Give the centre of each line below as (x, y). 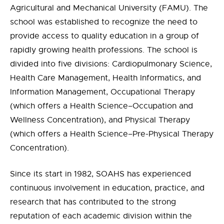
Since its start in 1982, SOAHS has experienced (100, 174)
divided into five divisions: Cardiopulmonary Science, (111, 64)
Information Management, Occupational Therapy (102, 92)
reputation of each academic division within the (101, 216)
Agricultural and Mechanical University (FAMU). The (109, 8)
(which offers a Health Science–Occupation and (101, 106)
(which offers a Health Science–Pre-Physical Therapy (112, 134)
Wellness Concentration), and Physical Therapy (100, 120)
